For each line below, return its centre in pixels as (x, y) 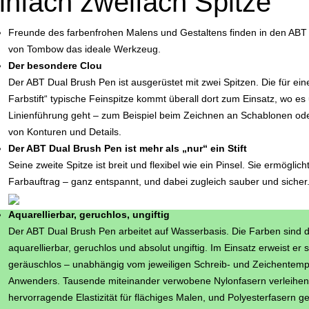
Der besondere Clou (55, 66)
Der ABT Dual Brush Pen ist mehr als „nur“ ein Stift (128, 149)
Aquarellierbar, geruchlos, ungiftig (89, 215)
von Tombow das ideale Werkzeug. (84, 49)
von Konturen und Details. (65, 132)
